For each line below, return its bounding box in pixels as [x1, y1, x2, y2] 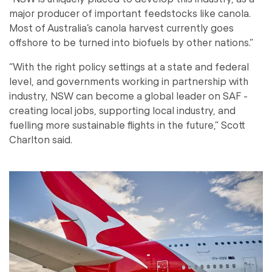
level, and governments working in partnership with [9, 75, 248, 87]
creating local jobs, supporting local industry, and [9, 104, 236, 116]
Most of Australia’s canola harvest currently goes [9, 21, 234, 33]
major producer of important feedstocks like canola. [9, 7, 251, 19]
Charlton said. [9, 133, 72, 145]
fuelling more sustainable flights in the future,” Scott [9, 118, 245, 131]
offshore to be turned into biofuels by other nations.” [9, 36, 253, 48]
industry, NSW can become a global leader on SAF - [9, 89, 248, 101]
